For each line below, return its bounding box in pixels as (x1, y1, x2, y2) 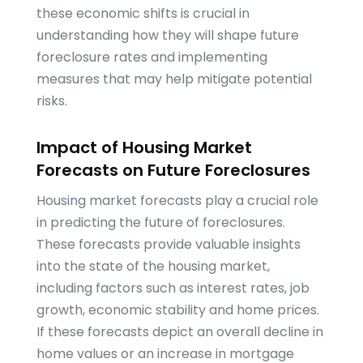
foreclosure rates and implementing (36, 48, 267, 67)
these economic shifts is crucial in (36, 4, 250, 23)
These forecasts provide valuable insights (36, 235, 301, 254)
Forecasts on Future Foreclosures (36, 159, 310, 182)
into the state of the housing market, (36, 257, 270, 276)
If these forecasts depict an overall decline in (36, 322, 323, 342)
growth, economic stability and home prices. (36, 301, 319, 320)
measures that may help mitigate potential (36, 70, 312, 89)
